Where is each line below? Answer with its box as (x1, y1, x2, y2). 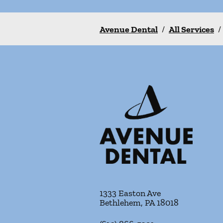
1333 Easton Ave (100, 188, 161, 199)
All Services (169, 24, 214, 35)
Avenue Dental (100, 24, 158, 35)
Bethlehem (100, 197, 141, 209)
